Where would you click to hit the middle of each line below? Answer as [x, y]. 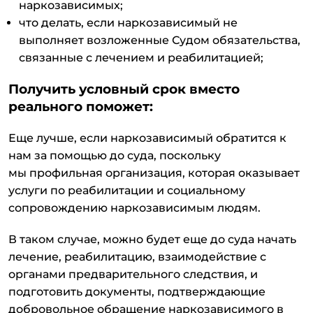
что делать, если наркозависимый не [128, 23]
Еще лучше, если [59, 138]
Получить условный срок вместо [124, 89]
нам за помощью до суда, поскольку [115, 156]
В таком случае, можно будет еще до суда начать [152, 240]
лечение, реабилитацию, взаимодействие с [137, 257]
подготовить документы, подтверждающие [137, 292]
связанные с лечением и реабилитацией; [141, 58]
